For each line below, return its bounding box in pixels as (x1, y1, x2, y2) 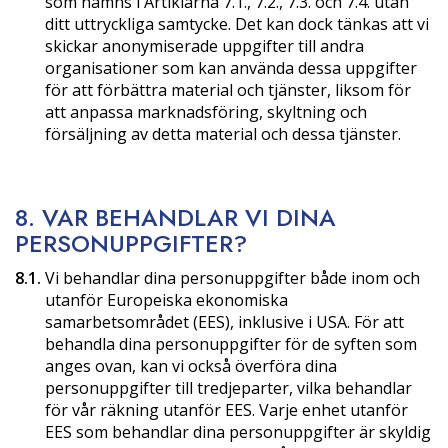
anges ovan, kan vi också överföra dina (45, 354, 337, 377)
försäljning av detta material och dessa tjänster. (45, 122, 401, 145)
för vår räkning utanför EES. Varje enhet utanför (45, 398, 408, 421)
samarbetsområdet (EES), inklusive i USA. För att (45, 310, 404, 333)
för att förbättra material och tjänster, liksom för (45, 78, 411, 101)
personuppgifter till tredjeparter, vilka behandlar (45, 376, 412, 399)
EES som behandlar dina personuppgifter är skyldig (45, 420, 431, 443)
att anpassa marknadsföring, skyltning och (45, 100, 367, 123)
